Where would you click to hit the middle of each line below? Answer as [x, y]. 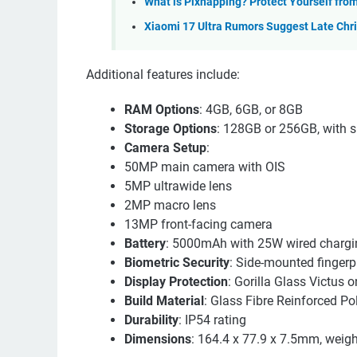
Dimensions [158, 339]
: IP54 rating [212, 320]
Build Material [164, 301]
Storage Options [171, 129]
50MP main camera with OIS [205, 167]
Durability [151, 320]
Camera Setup [165, 148]
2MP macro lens [170, 206]
